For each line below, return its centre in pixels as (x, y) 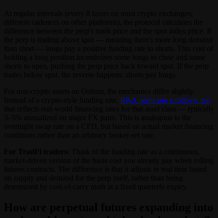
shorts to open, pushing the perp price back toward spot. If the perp (106, 66)
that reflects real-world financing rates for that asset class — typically (109, 109)
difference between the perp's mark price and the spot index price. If (108, 31)
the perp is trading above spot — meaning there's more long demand (108, 40)
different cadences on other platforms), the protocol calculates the (103, 22)
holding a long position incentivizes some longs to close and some (105, 57)
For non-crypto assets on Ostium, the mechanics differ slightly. (100, 91)
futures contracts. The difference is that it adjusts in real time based (105, 169)
